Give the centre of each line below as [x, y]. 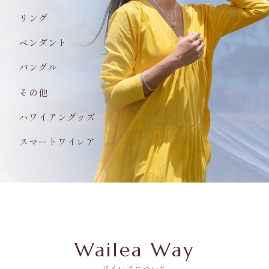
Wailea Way [134, 249]
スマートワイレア [58, 141]
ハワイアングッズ [58, 116]
